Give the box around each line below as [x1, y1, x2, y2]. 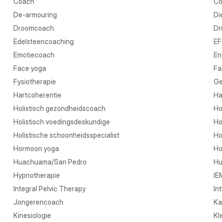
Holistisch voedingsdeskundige [13, 117, 111, 126]
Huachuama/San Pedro [13, 158, 87, 166]
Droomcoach [13, 24, 55, 32]
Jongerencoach [13, 198, 64, 206]
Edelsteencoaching [13, 37, 74, 46]
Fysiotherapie [13, 77, 56, 86]
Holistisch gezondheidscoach [13, 104, 106, 112]
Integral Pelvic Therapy [13, 184, 86, 193]
